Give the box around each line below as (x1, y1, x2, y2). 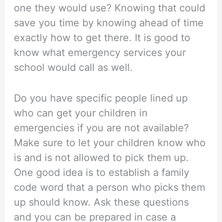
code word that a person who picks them (14, 181, 206, 194)
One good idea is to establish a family (14, 166, 190, 179)
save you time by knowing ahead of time (14, 17, 204, 29)
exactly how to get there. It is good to (14, 32, 191, 44)
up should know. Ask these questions (14, 196, 189, 209)
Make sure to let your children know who (14, 137, 206, 149)
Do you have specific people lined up (14, 92, 188, 105)
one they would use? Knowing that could (14, 2, 206, 14)
